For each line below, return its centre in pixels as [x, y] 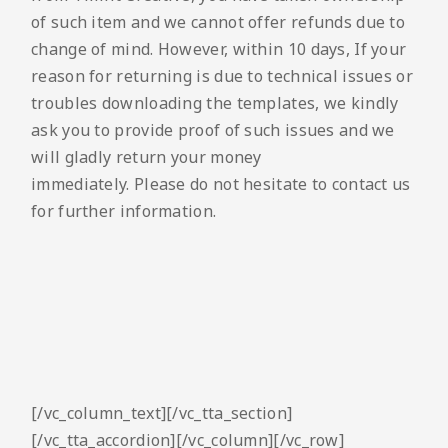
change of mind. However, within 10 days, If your [219, 49]
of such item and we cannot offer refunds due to [218, 22]
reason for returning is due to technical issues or [222, 76]
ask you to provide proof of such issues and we [213, 130]
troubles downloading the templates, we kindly [215, 103]
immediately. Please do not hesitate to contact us [221, 184]
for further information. [124, 211]
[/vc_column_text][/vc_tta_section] [162, 413]
